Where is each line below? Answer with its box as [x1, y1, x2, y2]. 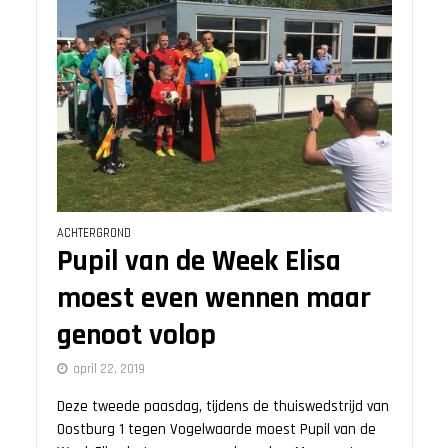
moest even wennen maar [56, 280, 371, 318]
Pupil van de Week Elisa [56, 243, 341, 281]
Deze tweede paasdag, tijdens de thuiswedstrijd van [56, 397, 389, 417]
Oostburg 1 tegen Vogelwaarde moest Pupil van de [56, 420, 376, 440]
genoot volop [56, 317, 216, 355]
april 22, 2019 [72, 361, 145, 378]
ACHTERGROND [56, 225, 131, 242]
